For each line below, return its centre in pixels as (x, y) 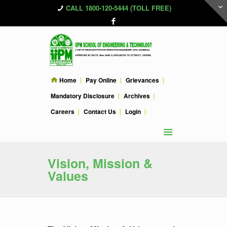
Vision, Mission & (100, 163)
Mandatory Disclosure (83, 96)
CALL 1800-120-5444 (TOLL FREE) (119, 8)
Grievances (142, 80)
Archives (137, 96)
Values (68, 176)
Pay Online (101, 80)
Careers (63, 111)
